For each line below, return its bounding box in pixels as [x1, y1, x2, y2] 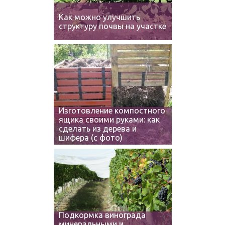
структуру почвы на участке [58, 22, 166, 31]
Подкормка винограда [58, 210, 146, 219]
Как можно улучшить [58, 13, 140, 22]
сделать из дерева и [58, 124, 137, 133]
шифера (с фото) [58, 133, 123, 142]
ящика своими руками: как [58, 115, 160, 124]
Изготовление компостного [58, 106, 165, 115]
